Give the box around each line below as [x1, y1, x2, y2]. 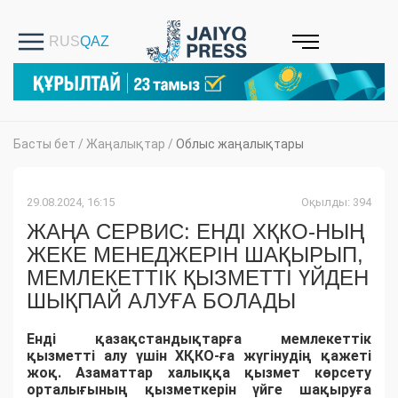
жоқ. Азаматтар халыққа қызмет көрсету [27, 364, 371, 382]
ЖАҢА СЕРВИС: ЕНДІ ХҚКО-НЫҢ [27, 219, 364, 244]
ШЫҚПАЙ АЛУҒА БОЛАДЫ [27, 289, 296, 314]
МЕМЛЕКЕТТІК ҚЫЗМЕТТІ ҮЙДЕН [27, 266, 369, 291]
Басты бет [13, 137, 76, 152]
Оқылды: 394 [301, 195, 371, 210]
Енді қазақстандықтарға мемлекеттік [27, 330, 371, 348]
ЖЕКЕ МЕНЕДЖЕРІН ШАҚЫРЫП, [27, 243, 363, 267]
